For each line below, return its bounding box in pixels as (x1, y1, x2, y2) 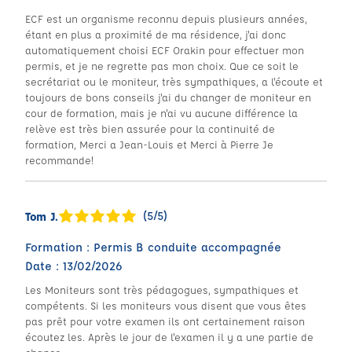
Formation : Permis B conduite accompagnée (25, 240, 281, 255)
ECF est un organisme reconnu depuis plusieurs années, (25, 12, 307, 25)
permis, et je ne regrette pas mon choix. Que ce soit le (25, 59, 299, 72)
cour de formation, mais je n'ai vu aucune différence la (25, 106, 298, 119)
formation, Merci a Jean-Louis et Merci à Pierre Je (25, 137, 273, 151)
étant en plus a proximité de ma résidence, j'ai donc (25, 27, 286, 41)
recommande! (25, 153, 93, 167)
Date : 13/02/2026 (25, 258, 123, 273)
